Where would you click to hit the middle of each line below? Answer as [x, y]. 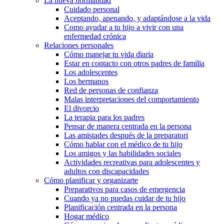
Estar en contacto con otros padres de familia [134, 63]
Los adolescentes [91, 72]
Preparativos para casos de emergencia [124, 189]
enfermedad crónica [95, 36]
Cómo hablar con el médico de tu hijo [123, 144]
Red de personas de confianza [111, 90]
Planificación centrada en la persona [120, 207]
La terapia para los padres [104, 117]
